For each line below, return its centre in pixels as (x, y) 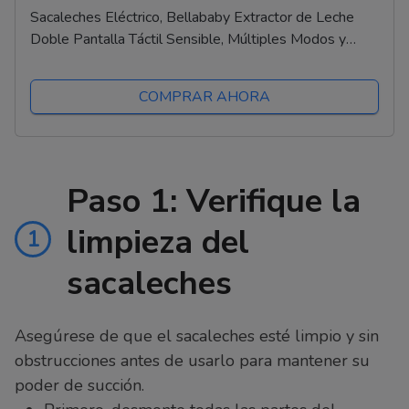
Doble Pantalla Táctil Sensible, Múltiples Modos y (188, 40)
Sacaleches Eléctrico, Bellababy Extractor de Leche (192, 18)
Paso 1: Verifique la (214, 202)
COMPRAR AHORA (204, 97)
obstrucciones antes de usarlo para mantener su (192, 361)
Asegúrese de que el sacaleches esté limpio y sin (197, 336)
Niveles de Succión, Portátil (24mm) (144, 62)
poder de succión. (79, 386)
